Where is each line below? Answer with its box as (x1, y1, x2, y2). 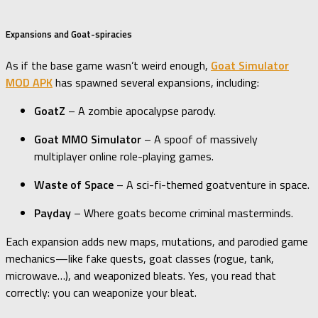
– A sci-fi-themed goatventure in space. (114, 176, 309, 194)
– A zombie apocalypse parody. (65, 102, 216, 120)
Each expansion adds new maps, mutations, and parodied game (6, 233, 308, 251)
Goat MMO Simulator (34, 131, 141, 148)
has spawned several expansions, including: (53, 74, 259, 92)
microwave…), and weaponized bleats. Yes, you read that (6, 267, 276, 285)
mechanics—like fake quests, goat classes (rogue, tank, (6, 250, 274, 268)
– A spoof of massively (141, 131, 258, 148)
